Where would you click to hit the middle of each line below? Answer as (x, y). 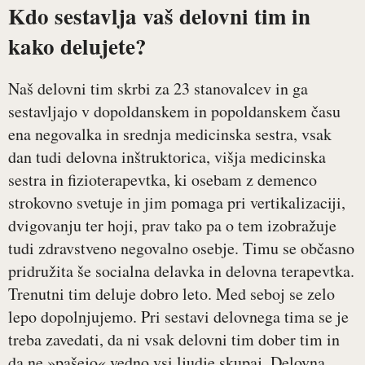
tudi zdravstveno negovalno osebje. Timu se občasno (181, 248)
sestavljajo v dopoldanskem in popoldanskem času (174, 112)
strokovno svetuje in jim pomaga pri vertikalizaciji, (177, 203)
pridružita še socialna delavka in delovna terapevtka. (181, 271)
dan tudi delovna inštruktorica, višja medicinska (167, 157)
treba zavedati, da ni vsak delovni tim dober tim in (174, 340)
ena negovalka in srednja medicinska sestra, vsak (170, 134)
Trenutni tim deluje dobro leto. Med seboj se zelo (172, 294)
